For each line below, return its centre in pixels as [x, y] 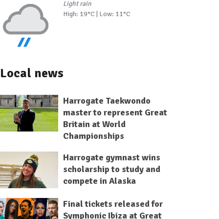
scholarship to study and [111, 169]
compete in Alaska [99, 181]
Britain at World [94, 124]
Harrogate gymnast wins [111, 157]
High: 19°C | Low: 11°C [97, 14]
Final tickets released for [113, 204]
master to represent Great [115, 112]
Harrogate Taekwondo [107, 100]
